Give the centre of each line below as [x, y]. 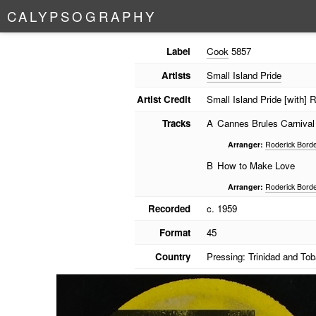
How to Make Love [256, 165]
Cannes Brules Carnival [266, 123]
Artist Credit [163, 99]
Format [175, 232]
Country [172, 256]
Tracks [176, 123]
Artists [176, 75]
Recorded [169, 208]
